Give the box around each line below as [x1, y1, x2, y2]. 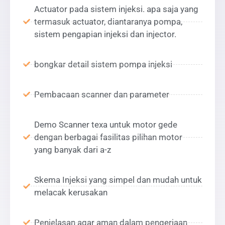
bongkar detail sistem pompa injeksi [34, 59, 172, 69]
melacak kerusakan [34, 187, 107, 197]
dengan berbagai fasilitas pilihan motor [34, 132, 182, 142]
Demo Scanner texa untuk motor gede [34, 119, 177, 130]
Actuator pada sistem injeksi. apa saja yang [34, 4, 198, 14]
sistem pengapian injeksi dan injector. [34, 29, 176, 39]
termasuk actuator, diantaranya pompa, [34, 16, 182, 27]
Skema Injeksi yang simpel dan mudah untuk [34, 174, 202, 185]
